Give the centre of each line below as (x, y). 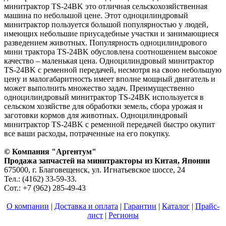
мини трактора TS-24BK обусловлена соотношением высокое (110, 52)
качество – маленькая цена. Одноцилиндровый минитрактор (109, 61)
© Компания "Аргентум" (50, 152)
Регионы (124, 215)
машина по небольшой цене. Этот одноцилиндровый (96, 16)
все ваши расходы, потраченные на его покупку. (87, 134)
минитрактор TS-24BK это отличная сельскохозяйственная (106, 7)
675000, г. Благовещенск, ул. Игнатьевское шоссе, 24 (95, 170)
